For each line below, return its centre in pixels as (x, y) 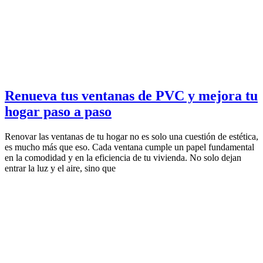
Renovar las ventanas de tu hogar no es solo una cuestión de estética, (131, 136)
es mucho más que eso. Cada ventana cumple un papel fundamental (129, 147)
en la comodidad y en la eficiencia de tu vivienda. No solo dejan (123, 157)
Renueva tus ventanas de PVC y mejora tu (131, 95)
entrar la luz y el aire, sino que (60, 168)
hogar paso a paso (58, 111)
